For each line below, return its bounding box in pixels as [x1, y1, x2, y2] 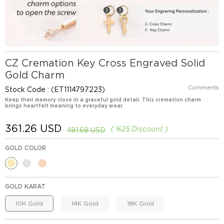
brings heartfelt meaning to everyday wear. [5, 102, 123, 108]
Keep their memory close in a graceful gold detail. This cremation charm [5, 96, 201, 102]
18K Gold [127, 199, 154, 207]
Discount [129, 124, 165, 133]
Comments [188, 83, 219, 91]
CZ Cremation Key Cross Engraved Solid [5, 56, 205, 69]
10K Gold [15, 199, 43, 207]
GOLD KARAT [5, 182, 45, 190]
